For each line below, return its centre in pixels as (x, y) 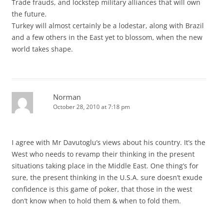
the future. (29, 14)
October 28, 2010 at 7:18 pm (91, 107)
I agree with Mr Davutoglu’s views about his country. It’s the (109, 142)
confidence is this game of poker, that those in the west (102, 189)
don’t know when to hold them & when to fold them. (96, 200)
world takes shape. (42, 49)
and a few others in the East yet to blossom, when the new (107, 37)
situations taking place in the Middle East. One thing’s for (105, 165)
